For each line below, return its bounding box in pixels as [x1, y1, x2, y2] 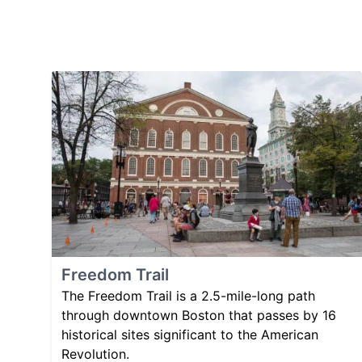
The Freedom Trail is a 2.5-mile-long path [61, 288, 315, 305]
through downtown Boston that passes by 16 [61, 307, 336, 324]
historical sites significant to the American [61, 326, 318, 343]
